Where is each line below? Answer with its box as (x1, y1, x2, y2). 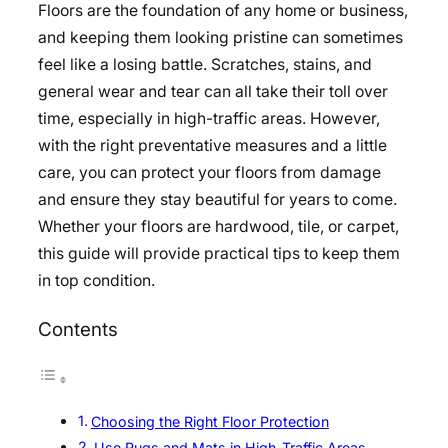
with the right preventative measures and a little (38, 136, 387, 156)
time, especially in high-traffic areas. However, (38, 109, 380, 129)
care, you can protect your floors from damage (38, 163, 381, 183)
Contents (38, 318, 118, 342)
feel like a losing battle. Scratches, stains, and (38, 55, 372, 75)
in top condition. (38, 271, 155, 291)
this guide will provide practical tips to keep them (38, 244, 400, 264)
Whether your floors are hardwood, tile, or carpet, (38, 217, 399, 237)
